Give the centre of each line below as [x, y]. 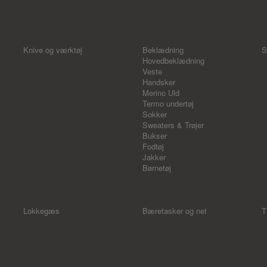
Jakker [154, 157]
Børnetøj [157, 168]
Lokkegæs [41, 211]
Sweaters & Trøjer [173, 125]
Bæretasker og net [175, 211]
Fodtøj [153, 146]
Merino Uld [161, 93]
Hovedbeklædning [173, 60]
